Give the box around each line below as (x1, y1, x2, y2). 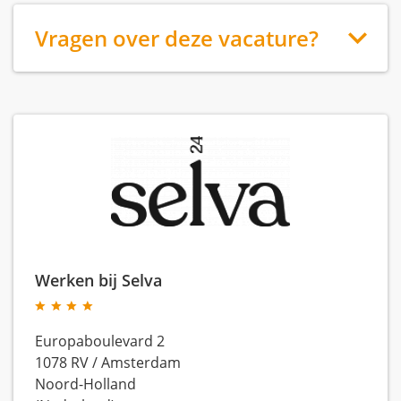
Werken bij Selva (35, 269, 162, 291)
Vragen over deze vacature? (35, 23, 319, 53)
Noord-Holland (35, 374, 136, 394)
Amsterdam (101, 353, 181, 372)
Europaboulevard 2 (35, 331, 165, 351)
